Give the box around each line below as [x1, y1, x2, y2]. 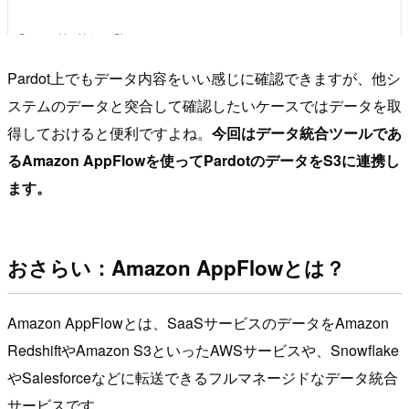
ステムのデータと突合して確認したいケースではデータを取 [7, 94, 402, 116]
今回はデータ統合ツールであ [212, 121, 402, 143]
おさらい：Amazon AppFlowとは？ [7, 253, 345, 283]
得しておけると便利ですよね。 [7, 121, 212, 143]
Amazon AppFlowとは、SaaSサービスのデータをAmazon [7, 312, 389, 334]
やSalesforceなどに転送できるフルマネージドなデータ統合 [7, 367, 398, 389]
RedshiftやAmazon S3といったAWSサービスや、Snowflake [7, 340, 399, 362]
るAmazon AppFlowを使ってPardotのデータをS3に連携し [7, 149, 400, 171]
